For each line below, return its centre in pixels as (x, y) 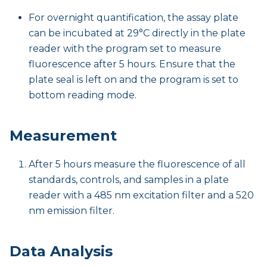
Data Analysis (61, 251)
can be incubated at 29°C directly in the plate (137, 33)
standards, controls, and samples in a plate (129, 179)
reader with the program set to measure (125, 48)
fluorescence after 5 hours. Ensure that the (132, 64)
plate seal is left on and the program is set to (133, 79)
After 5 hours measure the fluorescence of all (137, 164)
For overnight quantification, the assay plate (133, 17)
